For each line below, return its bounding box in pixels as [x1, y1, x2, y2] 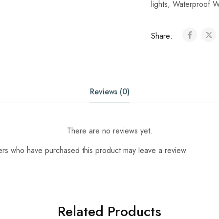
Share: [151, 30, 175, 42]
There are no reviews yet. [66, 125, 153, 136]
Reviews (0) [89, 86, 130, 97]
